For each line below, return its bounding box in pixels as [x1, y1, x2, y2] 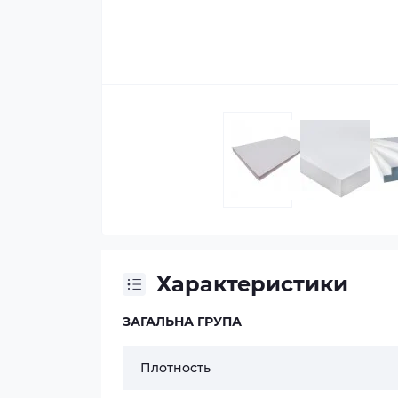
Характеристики [156, 271, 348, 297]
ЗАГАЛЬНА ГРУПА [123, 314, 242, 330]
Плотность [140, 360, 211, 376]
